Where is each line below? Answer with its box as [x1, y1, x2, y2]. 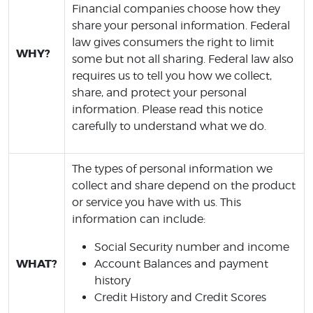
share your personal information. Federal [72, 19, 290, 32]
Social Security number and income [94, 240, 289, 254]
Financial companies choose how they [72, 2, 280, 15]
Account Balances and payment [94, 257, 268, 270]
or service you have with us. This [72, 196, 241, 209]
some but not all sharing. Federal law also [72, 52, 293, 66]
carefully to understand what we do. [72, 119, 266, 133]
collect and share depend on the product [72, 179, 296, 192]
